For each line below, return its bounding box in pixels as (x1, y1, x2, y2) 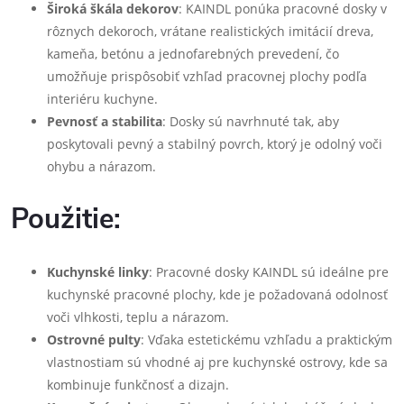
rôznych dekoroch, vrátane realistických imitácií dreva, (47, 23, 373, 40)
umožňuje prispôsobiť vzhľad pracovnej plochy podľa (47, 68, 367, 85)
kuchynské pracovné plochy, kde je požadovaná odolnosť (47, 286, 388, 303)
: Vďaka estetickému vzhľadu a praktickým (141, 331, 392, 348)
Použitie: (11, 200, 121, 238)
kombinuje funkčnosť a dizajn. (47, 376, 229, 393)
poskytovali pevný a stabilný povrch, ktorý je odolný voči (47, 135, 382, 152)
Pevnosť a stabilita (47, 113, 162, 130)
